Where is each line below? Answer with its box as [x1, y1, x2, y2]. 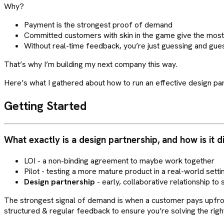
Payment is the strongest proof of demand [24, 19, 172, 30]
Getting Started [4, 97, 86, 113]
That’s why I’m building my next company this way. [4, 58, 177, 69]
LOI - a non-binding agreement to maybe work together [24, 155, 214, 166]
